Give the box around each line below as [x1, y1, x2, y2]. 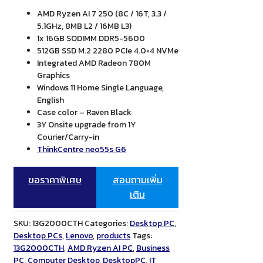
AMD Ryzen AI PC [68, 242, 133, 255]
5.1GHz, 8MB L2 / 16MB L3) [37, 20, 131, 33]
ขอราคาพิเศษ [28, 173, 82, 188]
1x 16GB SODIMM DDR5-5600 [37, 32, 145, 45]
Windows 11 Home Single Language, [37, 82, 164, 95]
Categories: [85, 217, 130, 230]
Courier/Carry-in [37, 131, 99, 144]
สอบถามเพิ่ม [112, 173, 163, 188]
